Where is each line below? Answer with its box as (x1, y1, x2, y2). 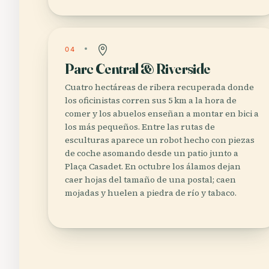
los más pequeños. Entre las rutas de (65, 121, 215, 133)
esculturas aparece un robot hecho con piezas (65, 134, 255, 146)
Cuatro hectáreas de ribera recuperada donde (65, 81, 254, 93)
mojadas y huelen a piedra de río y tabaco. (65, 187, 237, 199)
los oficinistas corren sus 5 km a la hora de (65, 94, 237, 106)
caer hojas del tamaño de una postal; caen (65, 174, 236, 186)
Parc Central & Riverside (65, 60, 211, 77)
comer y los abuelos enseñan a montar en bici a (65, 107, 259, 119)
